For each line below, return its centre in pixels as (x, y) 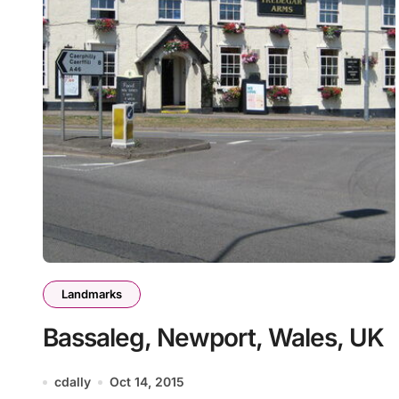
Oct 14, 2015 (147, 382)
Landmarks (92, 294)
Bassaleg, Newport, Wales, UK (213, 338)
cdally (73, 382)
